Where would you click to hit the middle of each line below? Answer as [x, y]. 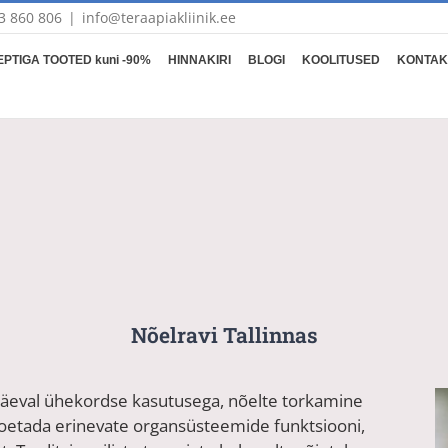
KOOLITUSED [340, 59]
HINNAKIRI [199, 59]
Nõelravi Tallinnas [224, 334]
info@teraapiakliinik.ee [159, 17]
